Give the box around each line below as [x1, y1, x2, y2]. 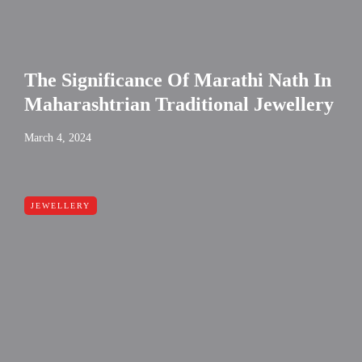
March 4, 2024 [24, 132, 91, 145]
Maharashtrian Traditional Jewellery [24, 94, 334, 116]
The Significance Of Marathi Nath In [24, 69, 331, 91]
